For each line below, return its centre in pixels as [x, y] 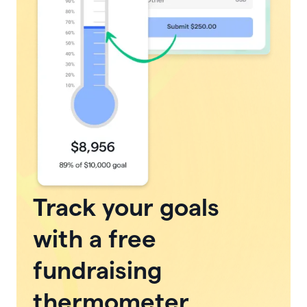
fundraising [97, 270]
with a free [95, 238]
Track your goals [126, 207]
